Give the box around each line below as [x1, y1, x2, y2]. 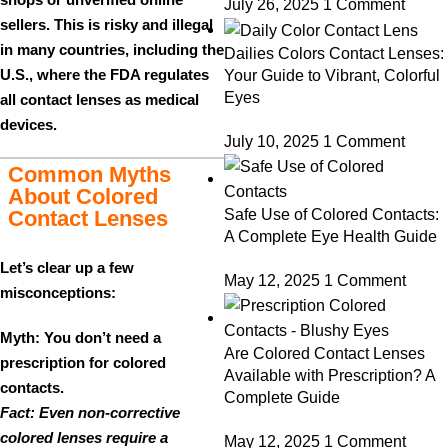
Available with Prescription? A [224, 367, 435, 385]
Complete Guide [224, 389, 340, 407]
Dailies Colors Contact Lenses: [224, 45, 444, 63]
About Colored [8, 184, 158, 209]
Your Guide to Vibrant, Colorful [224, 67, 440, 85]
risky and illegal [104, 16, 213, 33]
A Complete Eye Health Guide [224, 228, 437, 246]
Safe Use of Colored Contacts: [224, 206, 439, 224]
